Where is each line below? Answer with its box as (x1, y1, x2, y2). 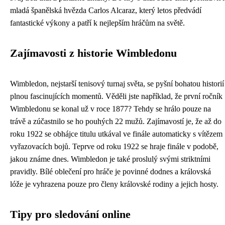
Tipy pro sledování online (10, 208, 131, 220)
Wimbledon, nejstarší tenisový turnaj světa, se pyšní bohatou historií (10, 79, 224, 88)
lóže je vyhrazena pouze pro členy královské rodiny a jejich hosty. (10, 179, 218, 188)
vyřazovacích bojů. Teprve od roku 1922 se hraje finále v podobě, (10, 142, 218, 151)
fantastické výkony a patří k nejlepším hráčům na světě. (10, 18, 185, 27)
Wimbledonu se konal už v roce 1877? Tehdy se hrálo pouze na (10, 104, 211, 113)
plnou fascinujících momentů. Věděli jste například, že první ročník (10, 91, 222, 100)
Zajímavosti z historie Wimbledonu (10, 47, 177, 59)
